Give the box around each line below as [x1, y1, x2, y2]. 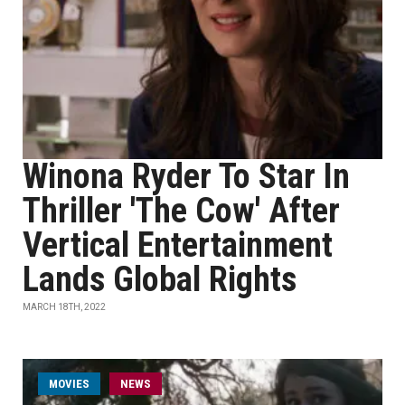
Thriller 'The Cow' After [23, 191, 340, 231]
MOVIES [49, 377, 89, 391]
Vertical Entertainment [23, 225, 333, 265]
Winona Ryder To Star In [23, 156, 350, 196]
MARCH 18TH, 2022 [23, 302, 106, 312]
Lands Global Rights [23, 259, 297, 299]
